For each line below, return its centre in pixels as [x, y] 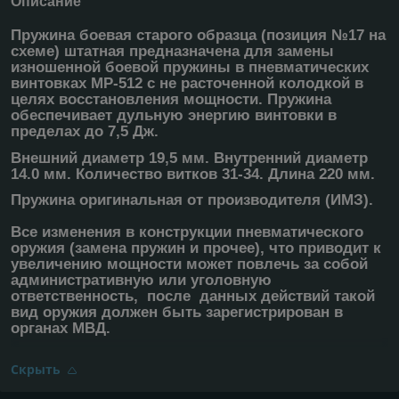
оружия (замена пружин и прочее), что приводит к [196, 248]
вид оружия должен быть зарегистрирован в [177, 313]
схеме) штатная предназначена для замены [172, 51]
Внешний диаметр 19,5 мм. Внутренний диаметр [189, 158]
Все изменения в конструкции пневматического [187, 232]
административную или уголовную [141, 281]
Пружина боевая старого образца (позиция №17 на [198, 35]
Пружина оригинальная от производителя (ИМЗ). [192, 200]
